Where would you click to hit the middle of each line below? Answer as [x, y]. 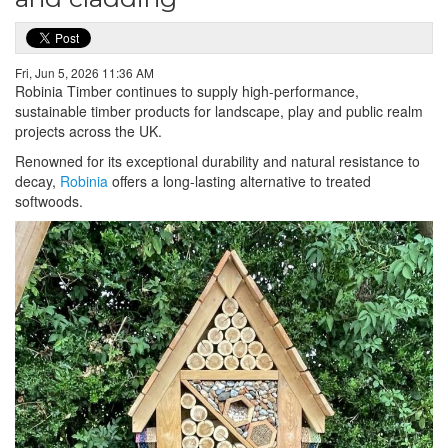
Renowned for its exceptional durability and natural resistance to [217, 161]
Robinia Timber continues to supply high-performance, [187, 91]
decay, [37, 181]
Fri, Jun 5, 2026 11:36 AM [84, 72]
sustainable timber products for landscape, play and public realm [219, 111]
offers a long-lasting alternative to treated [239, 181]
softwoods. [49, 201]
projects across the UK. [88, 131]
